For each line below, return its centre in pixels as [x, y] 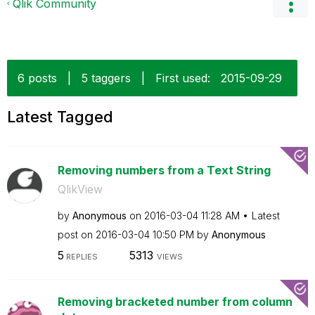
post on [76, 234]
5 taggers [106, 78]
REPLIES [81, 256]
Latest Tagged [60, 117]
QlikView [80, 189]
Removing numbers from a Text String [164, 170]
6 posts [37, 78]
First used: [183, 78]
